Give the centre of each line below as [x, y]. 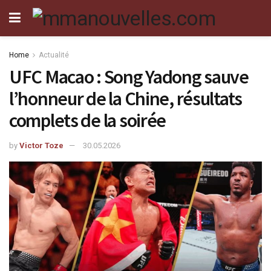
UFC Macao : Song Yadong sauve [129, 77]
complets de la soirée [88, 120]
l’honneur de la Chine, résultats [126, 99]
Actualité [54, 55]
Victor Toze [41, 145]
